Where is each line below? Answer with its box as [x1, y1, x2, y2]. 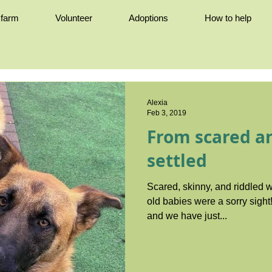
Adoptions [129, 13, 168, 23]
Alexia [147, 98, 168, 107]
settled [147, 149, 207, 172]
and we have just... [147, 211, 227, 221]
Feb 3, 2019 [147, 108, 186, 117]
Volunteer [55, 13, 92, 23]
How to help [205, 13, 251, 23]
